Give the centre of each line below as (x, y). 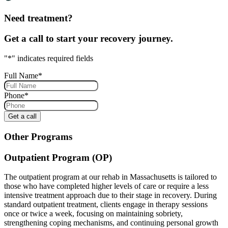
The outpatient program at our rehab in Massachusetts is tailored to (110, 177)
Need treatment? (38, 18)
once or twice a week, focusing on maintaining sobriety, (93, 214)
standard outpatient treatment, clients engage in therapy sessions (106, 205)
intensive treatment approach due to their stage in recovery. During (110, 195)
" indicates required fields (52, 59)
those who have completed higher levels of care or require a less (106, 186)
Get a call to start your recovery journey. (89, 39)
